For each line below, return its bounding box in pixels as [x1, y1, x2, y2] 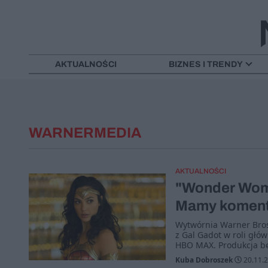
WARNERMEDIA [29, 124, 141, 141]
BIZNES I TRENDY [169, 59, 243, 69]
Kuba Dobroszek [175, 254, 233, 265]
